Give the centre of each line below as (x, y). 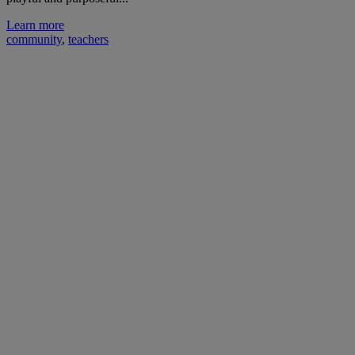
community (34, 39)
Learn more (35, 25)
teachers (88, 39)
